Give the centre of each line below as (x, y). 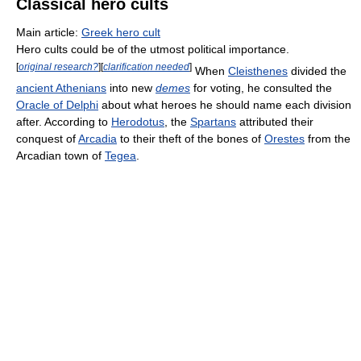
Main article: (49, 32)
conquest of (47, 138)
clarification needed (146, 66)
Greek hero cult (121, 32)
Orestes (284, 138)
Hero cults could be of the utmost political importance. (153, 49)
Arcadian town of (60, 155)
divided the (317, 71)
